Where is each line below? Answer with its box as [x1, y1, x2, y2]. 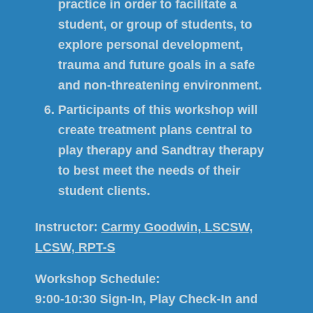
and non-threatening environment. [58, 78, 262, 93]
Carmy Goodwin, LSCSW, [101, 220, 253, 235]
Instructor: [35, 220, 101, 235]
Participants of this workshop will [58, 103, 258, 117]
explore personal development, [58, 38, 243, 52]
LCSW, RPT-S [35, 240, 115, 255]
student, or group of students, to [58, 17, 252, 32]
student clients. [58, 184, 150, 198]
